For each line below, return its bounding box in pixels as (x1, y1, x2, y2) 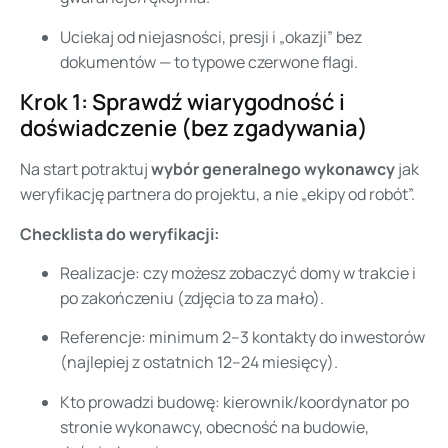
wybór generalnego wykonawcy (151, 158, 395, 181)
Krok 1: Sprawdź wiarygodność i (20, 87, 345, 118)
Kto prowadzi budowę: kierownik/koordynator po (60, 390, 409, 413)
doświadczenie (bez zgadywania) (20, 113, 368, 144)
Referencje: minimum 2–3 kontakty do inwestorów (60, 326, 425, 349)
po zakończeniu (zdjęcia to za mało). (60, 287, 324, 310)
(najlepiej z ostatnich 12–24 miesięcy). (60, 351, 338, 374)
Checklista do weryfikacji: (20, 222, 219, 245)
